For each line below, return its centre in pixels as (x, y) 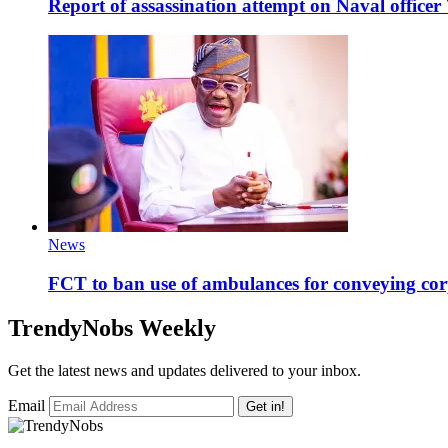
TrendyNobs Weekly (112, 327)
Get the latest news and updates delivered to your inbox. (184, 370)
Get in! (265, 406)
